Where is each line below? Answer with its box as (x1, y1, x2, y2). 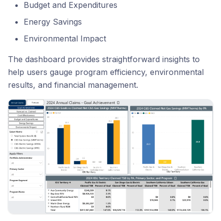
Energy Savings (24, 17, 82, 27)
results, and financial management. (8, 80, 138, 90)
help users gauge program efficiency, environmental (8, 67, 204, 77)
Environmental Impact (24, 34, 106, 44)
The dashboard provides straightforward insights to (8, 54, 200, 65)
